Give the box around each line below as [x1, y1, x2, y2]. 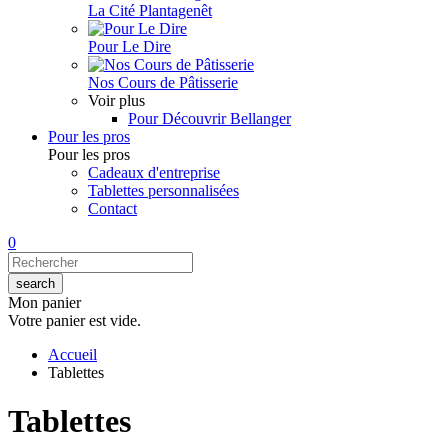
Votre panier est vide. [8, 312, 141, 329]
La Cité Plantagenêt [88, 2, 212, 19]
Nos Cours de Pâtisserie [88, 74, 238, 91]
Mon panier [8, 294, 81, 311]
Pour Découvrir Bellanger [128, 110, 291, 127]
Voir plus [88, 92, 145, 109]
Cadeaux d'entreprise [88, 164, 220, 181]
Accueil [48, 346, 97, 363]
